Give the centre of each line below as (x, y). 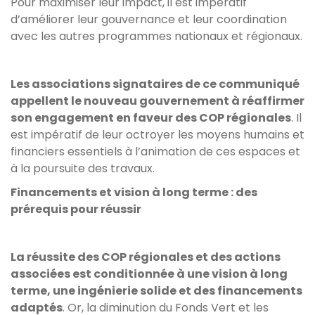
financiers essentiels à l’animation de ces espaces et (155, 151)
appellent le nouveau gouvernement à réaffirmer (157, 101)
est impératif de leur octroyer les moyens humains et (157, 134)
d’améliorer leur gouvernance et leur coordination (149, 19)
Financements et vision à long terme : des (134, 192)
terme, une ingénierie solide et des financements (156, 290)
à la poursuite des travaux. (84, 168)
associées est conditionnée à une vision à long (149, 274)
